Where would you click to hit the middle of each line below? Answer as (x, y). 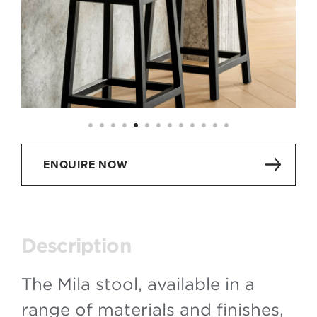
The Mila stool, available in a (138, 284)
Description (76, 245)
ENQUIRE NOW (86, 165)
